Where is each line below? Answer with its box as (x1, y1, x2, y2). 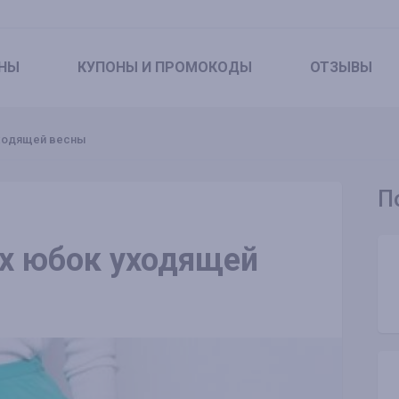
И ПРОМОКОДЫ (138, 59, 252, 76)
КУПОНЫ (77, 59, 138, 76)
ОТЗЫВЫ (310, 59, 372, 76)
